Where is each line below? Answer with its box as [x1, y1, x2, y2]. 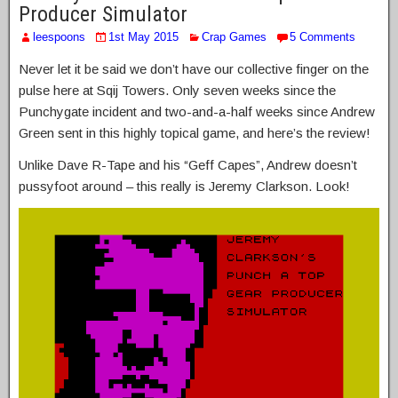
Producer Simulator [19, 2, 187, 28]
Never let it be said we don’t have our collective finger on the [19, 61, 369, 77]
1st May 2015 [108, 30, 179, 44]
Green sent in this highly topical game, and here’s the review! [19, 125, 370, 141]
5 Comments [290, 30, 355, 44]
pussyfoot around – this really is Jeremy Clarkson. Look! [19, 179, 350, 195]
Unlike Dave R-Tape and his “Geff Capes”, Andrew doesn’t [19, 157, 357, 173]
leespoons [33, 30, 85, 44]
